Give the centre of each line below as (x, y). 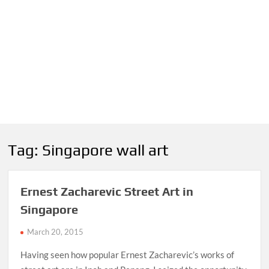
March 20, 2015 (56, 232)
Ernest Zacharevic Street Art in (107, 192)
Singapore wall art (105, 150)
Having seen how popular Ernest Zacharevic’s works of (128, 255)
